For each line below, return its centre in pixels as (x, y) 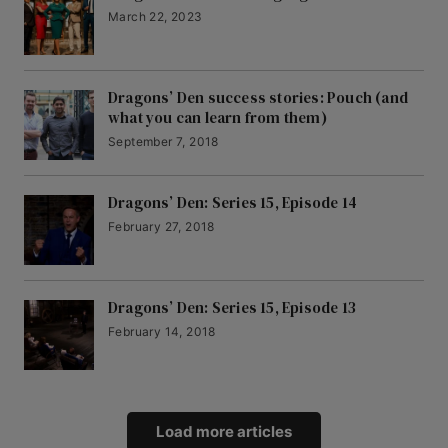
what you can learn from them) (217, 118)
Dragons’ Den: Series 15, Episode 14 (232, 203)
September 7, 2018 (163, 142)
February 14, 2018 (162, 332)
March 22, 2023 (155, 17)
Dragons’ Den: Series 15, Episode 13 (232, 308)
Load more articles (224, 432)
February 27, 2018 (161, 227)
